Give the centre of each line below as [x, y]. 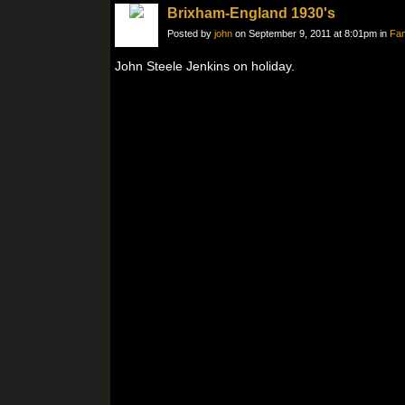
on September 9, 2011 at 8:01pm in [311, 33]
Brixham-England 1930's [251, 13]
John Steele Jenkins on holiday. [205, 66]
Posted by [191, 33]
